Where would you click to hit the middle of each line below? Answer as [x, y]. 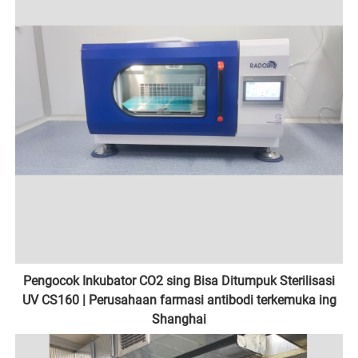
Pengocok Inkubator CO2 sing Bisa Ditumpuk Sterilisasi [179, 281]
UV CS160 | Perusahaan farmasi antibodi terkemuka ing [179, 300]
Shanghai [179, 320]
